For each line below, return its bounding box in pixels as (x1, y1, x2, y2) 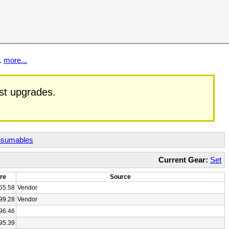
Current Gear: (158, 155, 208, 164)
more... (4, 56, 27, 64)
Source (110, 173, 131, 180)
